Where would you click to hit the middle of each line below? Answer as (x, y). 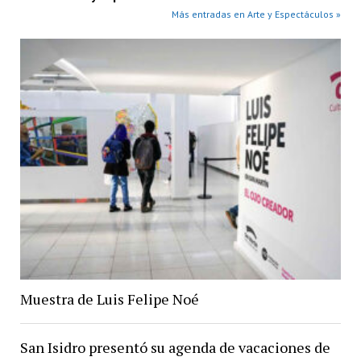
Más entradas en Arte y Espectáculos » (257, 14)
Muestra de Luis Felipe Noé (109, 299)
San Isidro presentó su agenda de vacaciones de (175, 348)
